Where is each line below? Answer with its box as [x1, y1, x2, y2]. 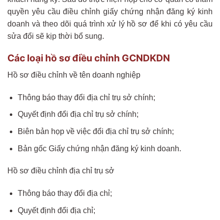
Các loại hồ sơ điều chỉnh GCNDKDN [7, 52, 170, 64]
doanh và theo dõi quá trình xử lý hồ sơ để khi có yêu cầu [7, 19, 213, 28]
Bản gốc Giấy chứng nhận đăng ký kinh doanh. [17, 144, 181, 153]
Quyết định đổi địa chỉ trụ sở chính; [17, 110, 138, 119]
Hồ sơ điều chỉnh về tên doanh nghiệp [7, 71, 140, 80]
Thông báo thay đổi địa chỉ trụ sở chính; [17, 93, 155, 102]
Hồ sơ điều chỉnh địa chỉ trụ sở [7, 166, 114, 175]
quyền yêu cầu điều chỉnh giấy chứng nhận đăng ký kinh [7, 7, 213, 16]
